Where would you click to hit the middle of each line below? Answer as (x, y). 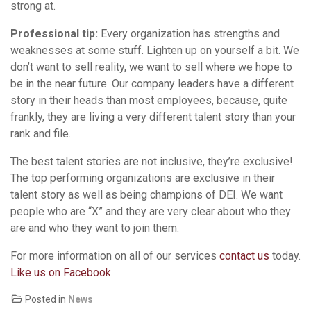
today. (285, 256)
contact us (244, 256)
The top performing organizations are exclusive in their (143, 178)
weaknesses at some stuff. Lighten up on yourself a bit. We (155, 51)
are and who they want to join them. (95, 228)
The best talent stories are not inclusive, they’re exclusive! (152, 162)
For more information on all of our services (115, 256)
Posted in (45, 300)
